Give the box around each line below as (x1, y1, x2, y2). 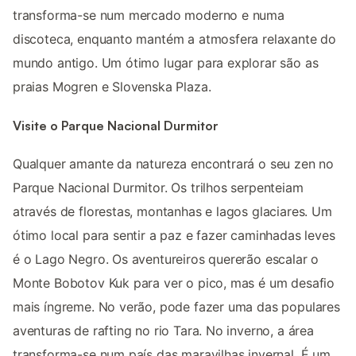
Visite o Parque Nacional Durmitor (13, 117, 219, 133)
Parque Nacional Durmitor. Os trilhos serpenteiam (13, 179, 304, 195)
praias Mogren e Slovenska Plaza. (13, 79, 211, 95)
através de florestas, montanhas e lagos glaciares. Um (13, 203, 332, 219)
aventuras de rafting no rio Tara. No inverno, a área (13, 322, 314, 339)
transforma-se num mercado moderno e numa (13, 7, 284, 24)
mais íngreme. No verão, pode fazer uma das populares (13, 298, 340, 315)
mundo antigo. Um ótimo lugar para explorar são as (13, 55, 319, 72)
